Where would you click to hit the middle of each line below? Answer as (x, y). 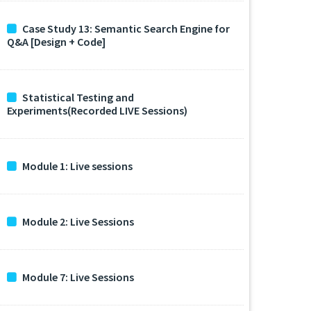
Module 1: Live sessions (77, 166)
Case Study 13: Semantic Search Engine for (126, 28)
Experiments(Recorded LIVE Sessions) (97, 110)
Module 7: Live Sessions (78, 277)
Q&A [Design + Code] (56, 42)
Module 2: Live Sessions (78, 221)
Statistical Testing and (78, 97)
